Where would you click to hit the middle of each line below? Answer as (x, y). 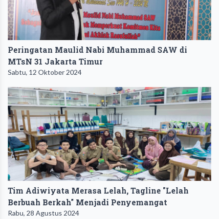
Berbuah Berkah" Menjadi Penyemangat (88, 202)
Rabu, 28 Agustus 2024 (44, 213)
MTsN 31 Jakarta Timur (55, 62)
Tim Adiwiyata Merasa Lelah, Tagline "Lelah (98, 191)
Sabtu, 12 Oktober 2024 (45, 72)
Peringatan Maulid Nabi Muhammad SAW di (98, 50)
